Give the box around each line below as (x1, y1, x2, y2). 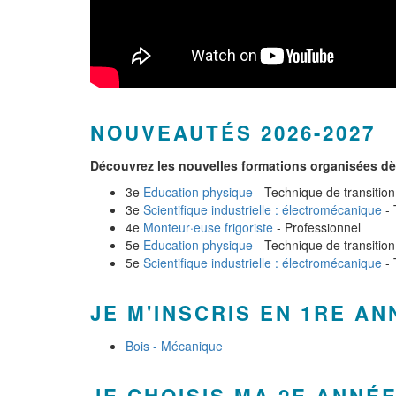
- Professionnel (273, 218, 361, 236)
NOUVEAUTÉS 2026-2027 (90, 118, 376, 147)
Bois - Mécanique (126, 337, 223, 354)
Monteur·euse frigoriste (143, 218, 273, 236)
